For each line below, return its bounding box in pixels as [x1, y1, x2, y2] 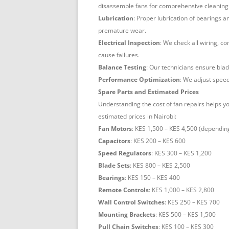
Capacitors [98, 136, 130, 146]
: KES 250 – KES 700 [165, 198, 220, 207]
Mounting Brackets [98, 210, 155, 219]
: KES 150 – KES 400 [125, 173, 180, 182]
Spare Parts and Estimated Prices [98, 87, 199, 97]
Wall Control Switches [98, 198, 165, 207]
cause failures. [98, 51, 140, 60]
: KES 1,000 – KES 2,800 [149, 186, 214, 195]
